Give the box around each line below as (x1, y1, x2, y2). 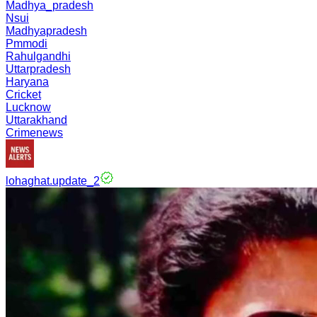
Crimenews (6, 127, 63, 139)
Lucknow (6, 101, 51, 113)
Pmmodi (6, 38, 47, 50)
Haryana (6, 76, 49, 88)
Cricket (6, 88, 41, 100)
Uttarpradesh (6, 63, 71, 75)
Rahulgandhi (6, 50, 71, 62)
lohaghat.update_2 (6, 175, 100, 187)
